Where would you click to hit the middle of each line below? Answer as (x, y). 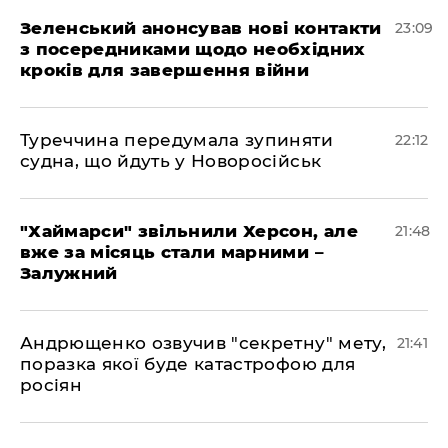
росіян (51, 385)
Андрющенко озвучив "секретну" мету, (203, 343)
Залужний (69, 273)
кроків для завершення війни (165, 70)
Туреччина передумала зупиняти (176, 140)
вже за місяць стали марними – (172, 252)
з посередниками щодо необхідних (193, 49)
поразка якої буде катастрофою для (188, 364)
